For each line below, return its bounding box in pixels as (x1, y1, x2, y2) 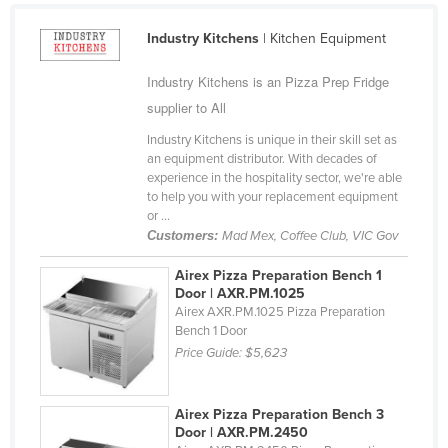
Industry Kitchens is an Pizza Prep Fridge (146, 72, 389, 92)
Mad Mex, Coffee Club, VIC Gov (221, 228, 398, 245)
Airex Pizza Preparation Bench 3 (175, 405, 385, 423)
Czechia (62, 44, 113, 62)
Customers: (146, 228, 222, 244)
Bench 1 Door (175, 323, 248, 340)
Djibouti (62, 108, 109, 126)
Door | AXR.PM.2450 (175, 423, 309, 441)
